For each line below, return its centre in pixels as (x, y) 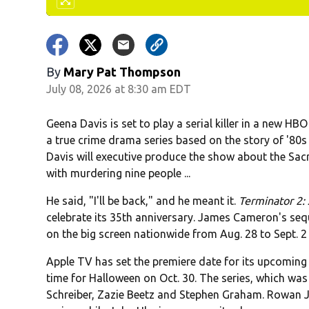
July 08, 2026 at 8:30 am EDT (119, 89)
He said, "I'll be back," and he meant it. (143, 201)
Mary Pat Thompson (122, 72)
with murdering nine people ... (119, 173)
